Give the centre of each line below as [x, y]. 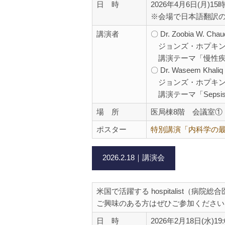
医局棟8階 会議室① [187, 112]
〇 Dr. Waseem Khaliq [187, 70]
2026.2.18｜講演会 [134, 157]
